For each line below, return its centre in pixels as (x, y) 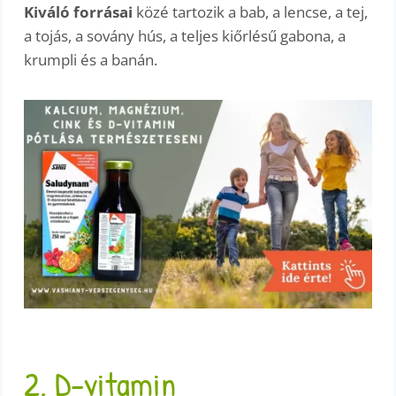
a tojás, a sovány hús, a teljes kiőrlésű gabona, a (185, 36)
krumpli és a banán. (91, 60)
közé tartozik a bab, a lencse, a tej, (251, 12)
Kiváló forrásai (79, 12)
